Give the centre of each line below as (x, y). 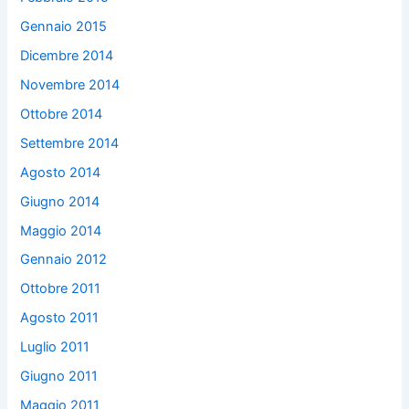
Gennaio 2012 (64, 260)
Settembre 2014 (70, 143)
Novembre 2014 (70, 84)
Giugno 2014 (60, 201)
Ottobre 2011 (61, 289)
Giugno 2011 (59, 377)
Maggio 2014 (61, 231)
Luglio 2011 (55, 347)
